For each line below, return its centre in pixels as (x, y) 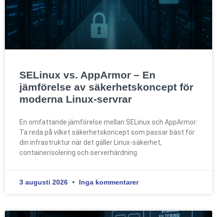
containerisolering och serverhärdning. (79, 152)
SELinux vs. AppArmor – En (87, 75)
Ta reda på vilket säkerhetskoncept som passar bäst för (107, 132)
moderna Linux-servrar (76, 99)
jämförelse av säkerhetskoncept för (106, 87)
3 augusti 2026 (45, 182)
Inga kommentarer (108, 182)
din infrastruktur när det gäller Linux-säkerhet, (91, 142)
